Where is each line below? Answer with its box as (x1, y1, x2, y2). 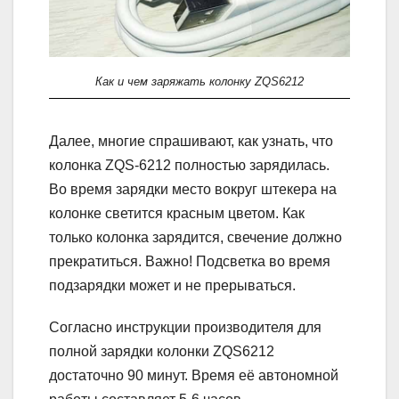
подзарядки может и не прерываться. (49, 277, 296, 293)
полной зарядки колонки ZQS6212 (49, 343, 274, 359)
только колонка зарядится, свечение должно (49, 229, 342, 245)
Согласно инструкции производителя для (49, 319, 322, 335)
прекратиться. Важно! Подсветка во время (49, 253, 330, 269)
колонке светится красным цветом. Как (49, 205, 305, 221)
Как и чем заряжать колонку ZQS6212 (95, 74, 304, 88)
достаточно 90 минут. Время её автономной (49, 367, 338, 383)
